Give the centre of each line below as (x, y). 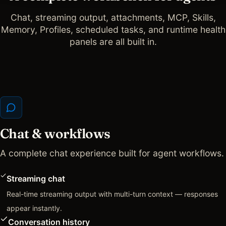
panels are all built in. (113, 41)
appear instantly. (35, 208)
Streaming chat (36, 178)
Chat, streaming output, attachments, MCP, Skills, (113, 17)
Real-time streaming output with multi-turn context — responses (112, 194)
